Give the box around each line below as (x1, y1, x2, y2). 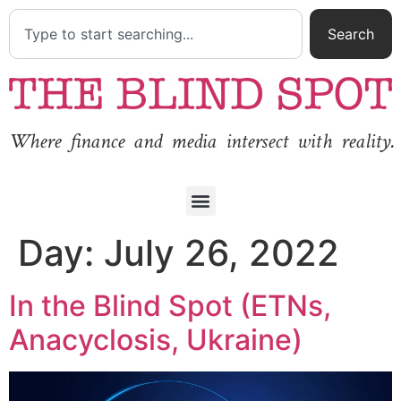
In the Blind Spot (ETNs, (9, 287, 331, 323)
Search (328, 25, 374, 43)
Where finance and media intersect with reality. (9, 127, 395, 156)
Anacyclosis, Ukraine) (9, 321, 303, 357)
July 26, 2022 (104, 230, 339, 275)
